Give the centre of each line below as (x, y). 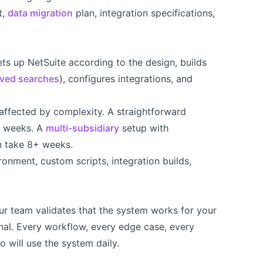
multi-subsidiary (82, 128)
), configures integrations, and (126, 79)
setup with (144, 128)
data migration (40, 13)
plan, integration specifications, (144, 13)
